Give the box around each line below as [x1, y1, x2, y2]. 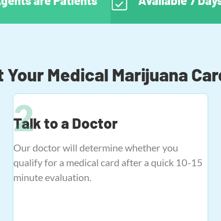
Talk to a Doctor [13, 114, 118, 132]
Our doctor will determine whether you [13, 142, 178, 153]
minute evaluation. [13, 171, 91, 183]
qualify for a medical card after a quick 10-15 [13, 156, 203, 168]
